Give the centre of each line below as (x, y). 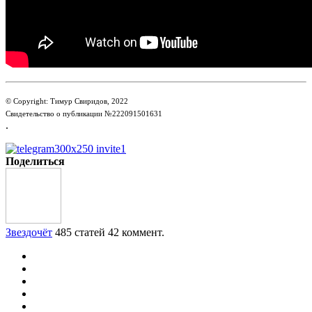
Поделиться (35, 161)
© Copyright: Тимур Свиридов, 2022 (67, 101)
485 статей (80, 232)
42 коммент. (136, 232)
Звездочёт (29, 232)
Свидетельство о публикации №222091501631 (84, 114)
